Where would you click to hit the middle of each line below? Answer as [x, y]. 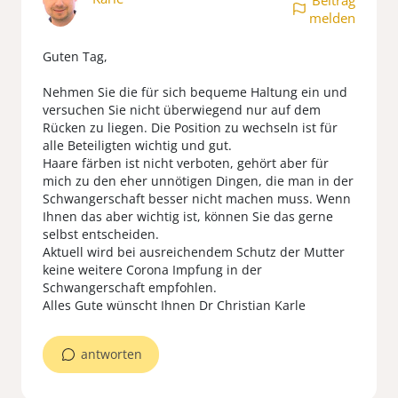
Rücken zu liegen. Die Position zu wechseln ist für [190, 128]
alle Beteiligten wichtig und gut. [137, 146]
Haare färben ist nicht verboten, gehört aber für [186, 163]
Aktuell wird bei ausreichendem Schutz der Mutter [194, 252]
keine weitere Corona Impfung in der [152, 270]
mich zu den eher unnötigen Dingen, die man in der [198, 181]
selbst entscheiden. [101, 235]
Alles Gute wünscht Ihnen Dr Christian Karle [174, 306]
